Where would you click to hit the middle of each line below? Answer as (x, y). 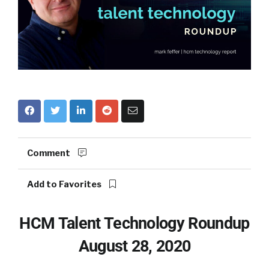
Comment (50, 153)
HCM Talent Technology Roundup (134, 223)
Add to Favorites (65, 184)
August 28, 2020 (134, 246)
